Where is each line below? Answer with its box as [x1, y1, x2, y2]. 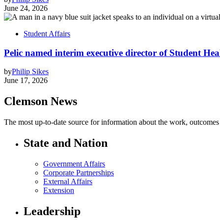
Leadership [24, 204, 81, 218]
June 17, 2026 [4, 76, 48, 85]
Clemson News [4, 95, 77, 108]
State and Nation [24, 137, 108, 150]
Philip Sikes [12, 67, 49, 76]
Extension [43, 186, 74, 194]
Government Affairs [43, 159, 105, 168]
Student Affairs [24, 29, 70, 38]
